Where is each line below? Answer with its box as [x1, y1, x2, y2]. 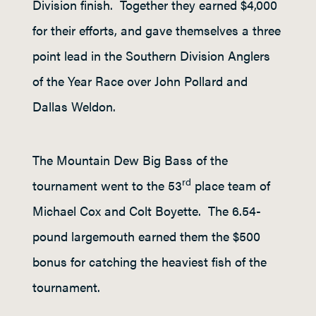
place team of [191, 176, 270, 194]
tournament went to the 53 [32, 176, 182, 194]
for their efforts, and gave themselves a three [32, 21, 281, 39]
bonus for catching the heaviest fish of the [32, 253, 267, 270]
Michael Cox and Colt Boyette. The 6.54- [32, 202, 261, 219]
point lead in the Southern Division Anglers [32, 47, 270, 64]
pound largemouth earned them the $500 [32, 227, 260, 245]
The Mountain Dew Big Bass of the [32, 151, 228, 169]
